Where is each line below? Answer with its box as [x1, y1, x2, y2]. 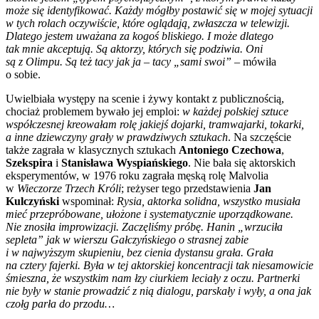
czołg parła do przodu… [6, 298, 115, 310]
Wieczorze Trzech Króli [17, 182, 121, 195]
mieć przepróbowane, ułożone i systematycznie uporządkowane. [6, 208, 293, 221]
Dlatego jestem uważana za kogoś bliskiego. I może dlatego [6, 30, 273, 43]
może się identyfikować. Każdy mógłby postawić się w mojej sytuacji [6, 4, 313, 17]
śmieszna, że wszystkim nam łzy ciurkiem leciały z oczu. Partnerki [6, 272, 300, 285]
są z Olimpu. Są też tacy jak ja [6, 56, 144, 68]
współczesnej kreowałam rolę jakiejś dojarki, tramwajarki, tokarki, [6, 118, 304, 131]
